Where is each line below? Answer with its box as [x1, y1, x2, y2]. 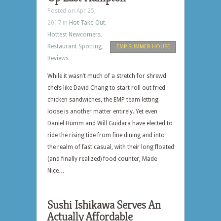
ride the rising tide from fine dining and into [47, 132, 165, 139]
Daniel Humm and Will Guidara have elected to [47, 120, 173, 127]
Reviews [47, 55, 69, 62]
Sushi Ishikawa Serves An [47, 197, 161, 212]
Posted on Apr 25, [47, 7, 96, 14]
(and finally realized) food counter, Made [47, 155, 157, 162]
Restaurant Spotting [47, 43, 102, 50]
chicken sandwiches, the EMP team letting [47, 96, 158, 103]
